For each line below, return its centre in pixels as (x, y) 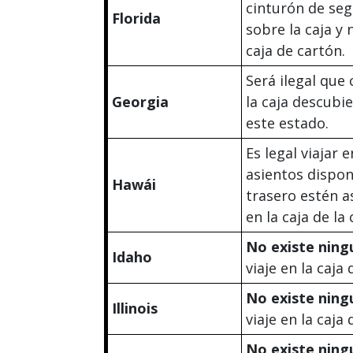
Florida (136, 18)
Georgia (140, 101)
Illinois (135, 308)
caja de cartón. (295, 50)
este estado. (287, 123)
